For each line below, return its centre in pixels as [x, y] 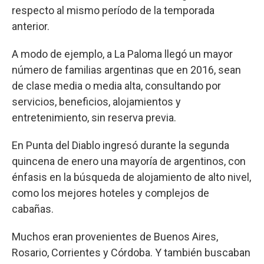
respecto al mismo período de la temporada [113, 10]
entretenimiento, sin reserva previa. [94, 117]
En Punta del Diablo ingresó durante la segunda [121, 145]
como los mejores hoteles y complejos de [110, 193]
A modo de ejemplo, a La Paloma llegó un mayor [122, 54]
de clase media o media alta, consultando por [116, 85]
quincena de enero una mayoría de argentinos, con [129, 161]
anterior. [31, 26]
